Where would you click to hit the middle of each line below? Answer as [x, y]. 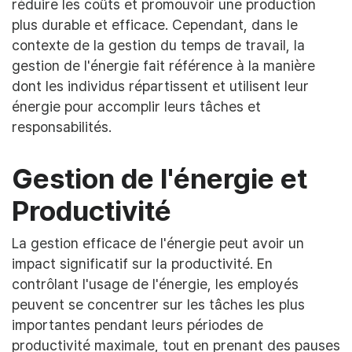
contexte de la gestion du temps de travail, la [158, 45]
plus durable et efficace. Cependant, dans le [155, 25]
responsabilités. [62, 127]
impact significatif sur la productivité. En [142, 264]
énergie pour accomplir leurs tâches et [136, 106]
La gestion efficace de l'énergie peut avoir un [158, 243]
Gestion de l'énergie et [159, 179]
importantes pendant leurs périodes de [137, 325]
